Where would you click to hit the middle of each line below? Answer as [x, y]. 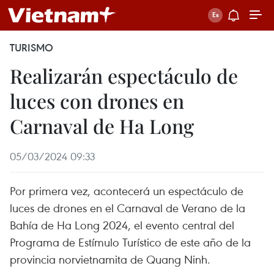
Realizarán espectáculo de [124, 76]
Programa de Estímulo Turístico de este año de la [130, 242]
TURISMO [31, 48]
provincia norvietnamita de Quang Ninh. [110, 259]
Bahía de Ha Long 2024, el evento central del [122, 225]
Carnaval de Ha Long [102, 126]
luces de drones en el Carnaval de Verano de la [128, 208]
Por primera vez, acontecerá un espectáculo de [127, 191]
